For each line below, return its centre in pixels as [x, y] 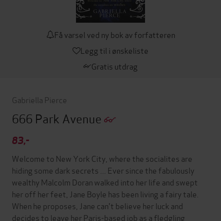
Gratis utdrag [114, 66]
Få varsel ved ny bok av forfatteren [114, 34]
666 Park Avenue [58, 118]
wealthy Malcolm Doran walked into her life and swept [105, 182]
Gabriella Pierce [39, 99]
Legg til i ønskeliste [114, 50]
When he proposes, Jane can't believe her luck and [97, 205]
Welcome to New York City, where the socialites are [102, 158]
